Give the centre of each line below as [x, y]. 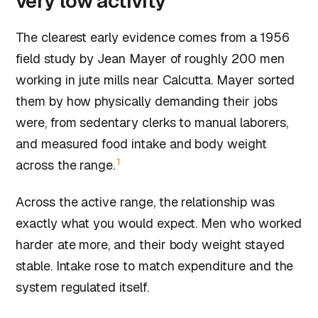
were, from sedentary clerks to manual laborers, [152, 122]
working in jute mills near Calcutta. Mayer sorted [155, 79]
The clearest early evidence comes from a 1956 [153, 37]
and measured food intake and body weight [141, 143]
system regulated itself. [82, 287]
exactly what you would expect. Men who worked [159, 223]
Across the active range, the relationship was [145, 202]
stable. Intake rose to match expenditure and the [155, 265]
